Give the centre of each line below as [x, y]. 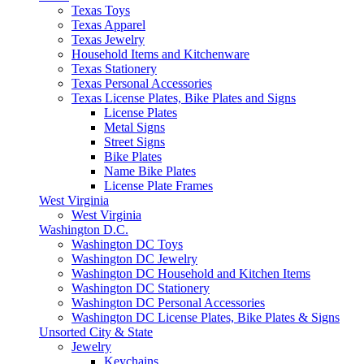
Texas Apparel [108, 25]
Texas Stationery [114, 69]
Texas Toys [101, 10]
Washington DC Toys [127, 244]
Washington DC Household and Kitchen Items [191, 273]
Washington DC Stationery [141, 288]
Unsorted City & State [96, 332]
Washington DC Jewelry [134, 259]
